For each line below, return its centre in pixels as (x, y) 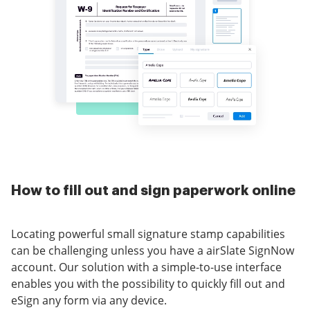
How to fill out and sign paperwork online (153, 191)
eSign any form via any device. (89, 301)
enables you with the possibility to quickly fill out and (148, 284)
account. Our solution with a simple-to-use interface (146, 267)
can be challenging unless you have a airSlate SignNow (153, 251)
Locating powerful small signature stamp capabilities (148, 234)
